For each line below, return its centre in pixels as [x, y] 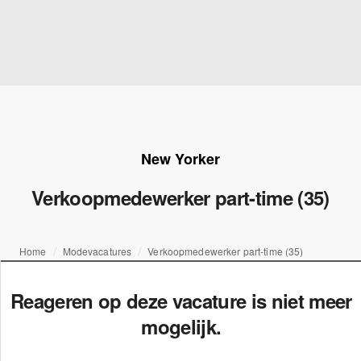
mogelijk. [181, 326]
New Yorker [180, 159]
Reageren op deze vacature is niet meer [181, 301]
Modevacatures [97, 251]
